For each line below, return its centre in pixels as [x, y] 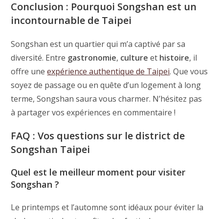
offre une [29, 71]
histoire [175, 57]
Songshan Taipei [51, 149]
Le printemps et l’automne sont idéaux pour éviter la [107, 207]
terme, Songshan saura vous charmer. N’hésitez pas [107, 99]
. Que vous [189, 71]
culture [134, 57]
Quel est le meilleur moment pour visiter [98, 172]
